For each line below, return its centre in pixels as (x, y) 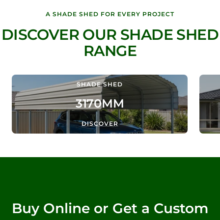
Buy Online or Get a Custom (110, 208)
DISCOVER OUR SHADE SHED (110, 35)
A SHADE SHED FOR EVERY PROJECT (110, 14)
